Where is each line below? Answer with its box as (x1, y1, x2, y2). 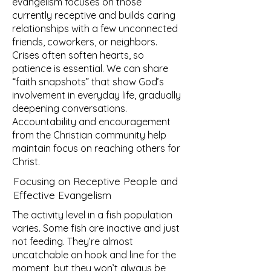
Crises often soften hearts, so (12, 49, 144, 61)
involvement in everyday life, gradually (12, 89, 181, 101)
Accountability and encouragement (12, 116, 171, 128)
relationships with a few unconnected (12, 22, 178, 34)
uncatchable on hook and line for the (12, 249, 176, 261)
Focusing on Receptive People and (13, 175, 178, 188)
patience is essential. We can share (12, 62, 168, 74)
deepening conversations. (12, 102, 127, 114)
